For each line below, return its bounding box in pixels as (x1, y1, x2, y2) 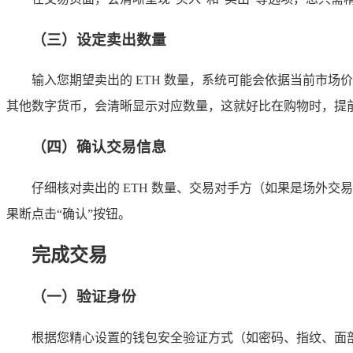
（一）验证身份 (32, 288, 136, 306)
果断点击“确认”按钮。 (6, 206, 131, 221)
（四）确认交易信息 (32, 138, 166, 155)
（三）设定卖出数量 (32, 31, 166, 48)
